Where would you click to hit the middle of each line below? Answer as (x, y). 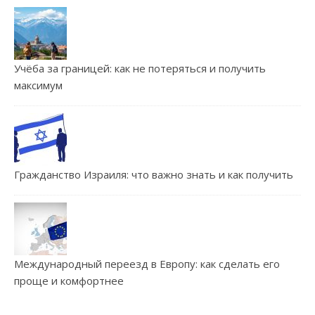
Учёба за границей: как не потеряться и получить (140, 68)
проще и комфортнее (69, 280)
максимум (38, 85)
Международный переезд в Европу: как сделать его (147, 263)
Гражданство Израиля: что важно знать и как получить (154, 174)
